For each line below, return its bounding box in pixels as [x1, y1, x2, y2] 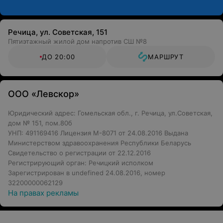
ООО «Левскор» [8, 89, 79, 99]
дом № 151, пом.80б [8, 119, 72, 127]
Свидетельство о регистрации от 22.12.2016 [8, 149, 151, 157]
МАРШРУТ [148, 53, 184, 61]
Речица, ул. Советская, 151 [8, 27, 108, 37]
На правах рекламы [8, 188, 79, 198]
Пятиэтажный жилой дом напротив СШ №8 [8, 37, 147, 45]
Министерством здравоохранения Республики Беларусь [8, 139, 191, 147]
